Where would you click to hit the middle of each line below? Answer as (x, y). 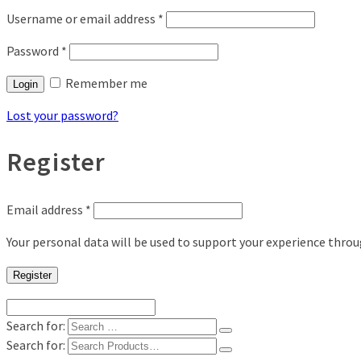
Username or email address (82, 18)
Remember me (106, 83)
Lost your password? (62, 115)
